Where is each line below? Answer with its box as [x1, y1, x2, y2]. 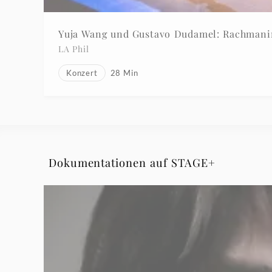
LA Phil [58, 43, 90, 55]
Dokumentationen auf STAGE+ [49, 155, 216, 171]
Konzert [66, 68, 98, 78]
